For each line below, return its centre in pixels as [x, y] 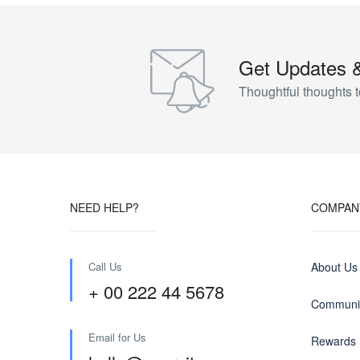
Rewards [333, 341]
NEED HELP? [104, 207]
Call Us [105, 266]
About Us [334, 267]
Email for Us [117, 337]
